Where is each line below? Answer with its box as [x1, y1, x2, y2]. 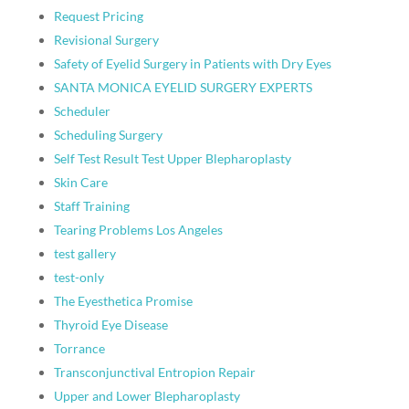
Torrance [53, 341, 105, 356]
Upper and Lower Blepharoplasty [53, 388, 240, 404]
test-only [53, 269, 104, 285]
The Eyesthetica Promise [53, 293, 193, 309]
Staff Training [53, 198, 130, 214]
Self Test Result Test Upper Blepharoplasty [53, 151, 291, 166]
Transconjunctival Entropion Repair [53, 364, 256, 380]
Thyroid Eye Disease [53, 317, 168, 332]
